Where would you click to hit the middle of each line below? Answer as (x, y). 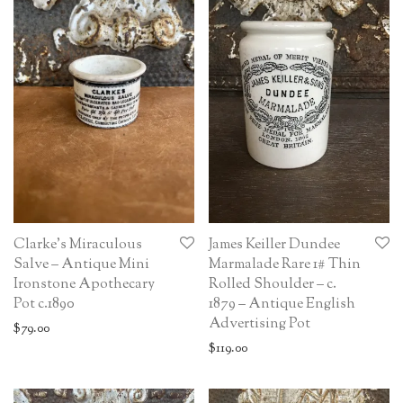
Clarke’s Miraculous (78, 245)
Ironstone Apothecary (84, 284)
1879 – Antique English (282, 304)
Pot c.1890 (44, 304)
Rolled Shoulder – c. (273, 284)
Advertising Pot (260, 324)
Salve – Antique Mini (81, 264)
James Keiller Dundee (274, 245)
